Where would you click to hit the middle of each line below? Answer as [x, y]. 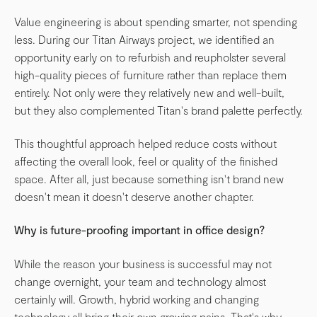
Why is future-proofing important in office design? [139, 230]
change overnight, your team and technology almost [140, 281]
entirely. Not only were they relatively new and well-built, [149, 92]
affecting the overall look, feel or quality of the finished [146, 161]
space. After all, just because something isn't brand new [149, 179]
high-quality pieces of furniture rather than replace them [150, 74]
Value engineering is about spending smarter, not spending [156, 21]
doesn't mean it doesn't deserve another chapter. [134, 197]
